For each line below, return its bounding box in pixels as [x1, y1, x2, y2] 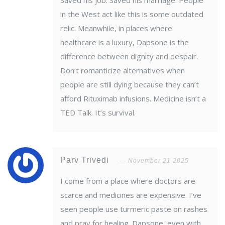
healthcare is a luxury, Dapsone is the [60, 37, 189, 48]
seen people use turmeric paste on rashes [60, 204, 207, 214]
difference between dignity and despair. [60, 51, 198, 62]
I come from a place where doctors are [60, 176, 195, 186]
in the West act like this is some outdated [60, 9, 203, 20]
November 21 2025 [128, 157, 189, 165]
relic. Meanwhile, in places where [60, 23, 172, 34]
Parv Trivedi [60, 156, 111, 165]
